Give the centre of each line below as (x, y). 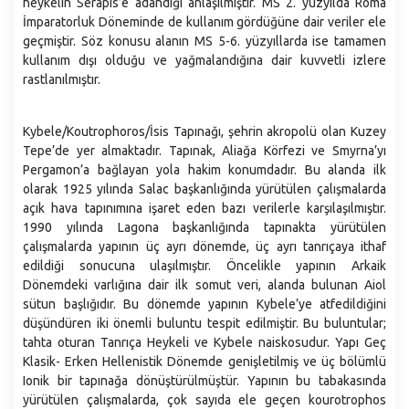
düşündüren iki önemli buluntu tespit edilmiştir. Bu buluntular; (204, 323)
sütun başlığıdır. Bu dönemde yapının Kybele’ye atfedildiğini (204, 304)
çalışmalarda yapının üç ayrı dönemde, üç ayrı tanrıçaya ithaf (204, 246)
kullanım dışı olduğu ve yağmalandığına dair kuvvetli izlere (204, 60)
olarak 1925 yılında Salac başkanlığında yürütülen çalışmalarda (204, 189)
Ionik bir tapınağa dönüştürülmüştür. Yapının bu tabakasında (204, 381)
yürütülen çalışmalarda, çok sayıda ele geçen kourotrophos (204, 400)
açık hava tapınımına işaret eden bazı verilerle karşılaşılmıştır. (204, 208)
